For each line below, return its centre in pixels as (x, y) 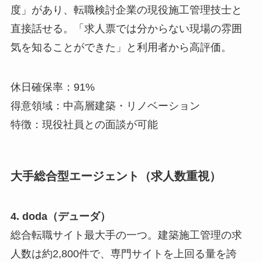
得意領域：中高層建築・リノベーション (105, 106)
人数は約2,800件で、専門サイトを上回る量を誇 (123, 254)
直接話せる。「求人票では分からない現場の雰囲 (126, 28)
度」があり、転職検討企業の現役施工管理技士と (126, 10)
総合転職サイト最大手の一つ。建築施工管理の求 (126, 235)
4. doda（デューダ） (60, 217)
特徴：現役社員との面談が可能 (84, 124)
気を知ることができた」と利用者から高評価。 (121, 47)
